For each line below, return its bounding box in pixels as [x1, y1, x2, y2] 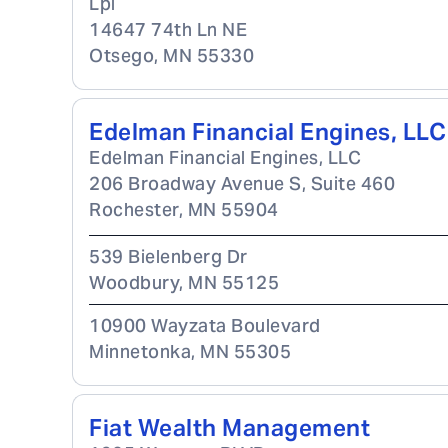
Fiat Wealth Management [89, 413, 370, 443]
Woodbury [89, 271, 179, 294]
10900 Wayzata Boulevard [89, 314, 321, 337]
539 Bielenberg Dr [89, 245, 248, 268]
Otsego [89, 44, 154, 67]
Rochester [89, 198, 179, 221]
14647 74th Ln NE [89, 18, 247, 41]
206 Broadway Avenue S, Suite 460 [89, 172, 395, 195]
